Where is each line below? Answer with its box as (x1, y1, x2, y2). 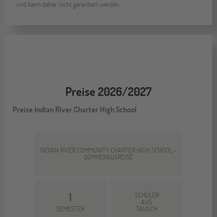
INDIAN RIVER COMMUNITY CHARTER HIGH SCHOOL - (40, 145, 177, 155)
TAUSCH (136, 204, 157, 214)
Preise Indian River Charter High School (13, 104, 137, 115)
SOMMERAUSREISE (84, 152, 133, 162)
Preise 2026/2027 (65, 84, 152, 99)
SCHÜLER (134, 190, 159, 200)
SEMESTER (56, 204, 84, 214)
